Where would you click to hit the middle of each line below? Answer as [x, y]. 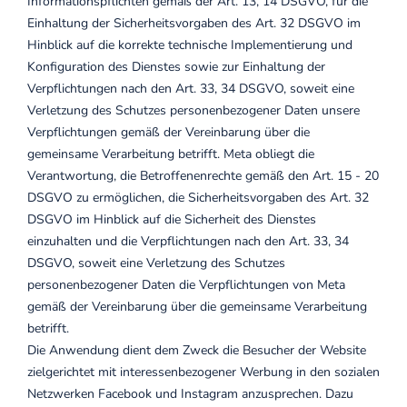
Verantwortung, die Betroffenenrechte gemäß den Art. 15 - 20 [203, 176]
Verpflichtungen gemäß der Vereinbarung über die [169, 132]
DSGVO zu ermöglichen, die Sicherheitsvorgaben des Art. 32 [198, 198]
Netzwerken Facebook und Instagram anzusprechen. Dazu [190, 394]
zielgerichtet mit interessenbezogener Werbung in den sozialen [203, 372]
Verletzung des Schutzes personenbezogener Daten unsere [194, 110]
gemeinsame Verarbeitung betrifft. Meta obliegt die [171, 154]
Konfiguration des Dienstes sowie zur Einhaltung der [176, 67]
